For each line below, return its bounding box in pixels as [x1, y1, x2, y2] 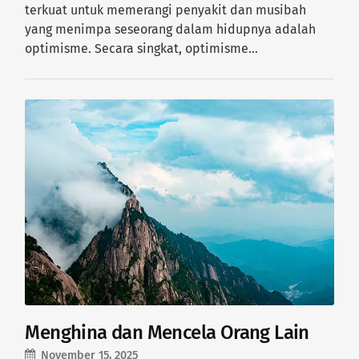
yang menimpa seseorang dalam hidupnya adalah [25, 21, 317, 37]
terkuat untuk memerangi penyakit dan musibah [25, 2, 307, 18]
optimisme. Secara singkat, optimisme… [25, 40, 259, 56]
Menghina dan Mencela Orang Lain [25, 321, 309, 344]
